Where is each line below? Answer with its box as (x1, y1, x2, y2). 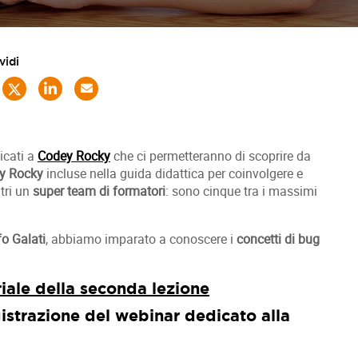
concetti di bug (237, 230, 320, 248)
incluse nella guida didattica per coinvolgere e (43, 165, 303, 182)
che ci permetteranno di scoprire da (110, 147, 311, 165)
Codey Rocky (38, 147, 110, 165)
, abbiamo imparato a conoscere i (46, 230, 237, 248)
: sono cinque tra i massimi (165, 182, 317, 200)
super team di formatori (33, 182, 165, 200)
